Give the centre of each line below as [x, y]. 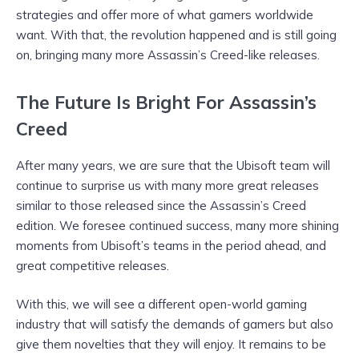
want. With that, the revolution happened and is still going [176, 34]
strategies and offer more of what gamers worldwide [165, 14]
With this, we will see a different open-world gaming [161, 304]
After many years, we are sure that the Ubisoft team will [173, 165]
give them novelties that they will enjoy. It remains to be [171, 344]
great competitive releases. [93, 265]
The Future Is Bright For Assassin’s [166, 102]
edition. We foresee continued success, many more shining [177, 225]
